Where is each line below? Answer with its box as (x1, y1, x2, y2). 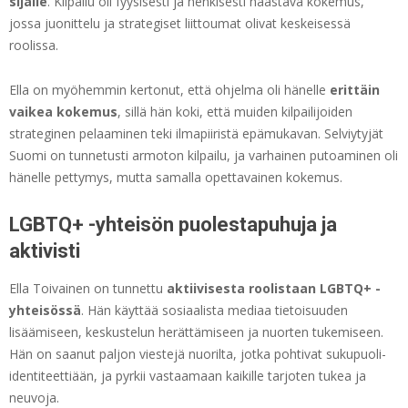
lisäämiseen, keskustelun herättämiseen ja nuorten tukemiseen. (9, 323, 383, 342)
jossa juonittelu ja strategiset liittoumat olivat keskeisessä (9, 15, 351, 33)
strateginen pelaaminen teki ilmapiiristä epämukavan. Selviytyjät (9, 125, 383, 143)
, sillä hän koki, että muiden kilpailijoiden (117, 103, 352, 121)
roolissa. (9, 36, 58, 55)
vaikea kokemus (9, 103, 117, 121)
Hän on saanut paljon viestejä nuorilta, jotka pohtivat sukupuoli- (9, 345, 386, 363)
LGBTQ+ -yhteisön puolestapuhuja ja (9, 213, 337, 237)
